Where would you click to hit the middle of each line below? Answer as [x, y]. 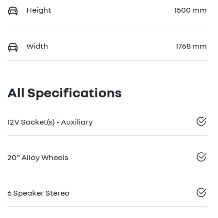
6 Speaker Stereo [38, 192]
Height [39, 9]
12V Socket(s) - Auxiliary [50, 121]
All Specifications [64, 92]
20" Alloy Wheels [38, 157]
